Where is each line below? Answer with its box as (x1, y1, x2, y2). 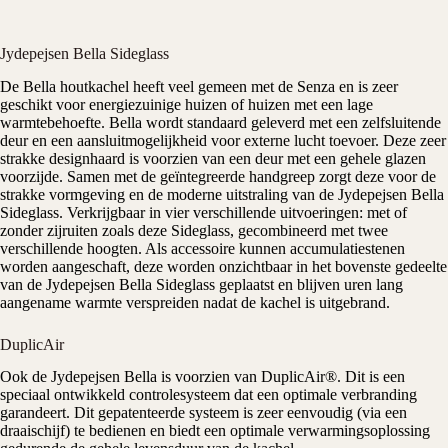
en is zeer (335, 77, 398, 95)
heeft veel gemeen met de (129, 77, 297, 95)
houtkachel (60, 77, 129, 95)
